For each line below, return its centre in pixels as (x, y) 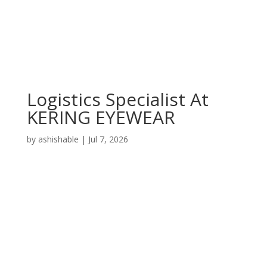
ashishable (58, 139)
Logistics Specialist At (117, 99)
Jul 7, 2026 (108, 139)
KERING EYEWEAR (101, 117)
